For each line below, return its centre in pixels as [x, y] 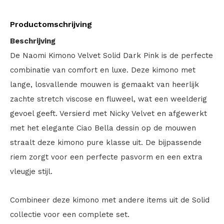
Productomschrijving [51, 24]
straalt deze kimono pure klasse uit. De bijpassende [106, 142]
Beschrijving [33, 41]
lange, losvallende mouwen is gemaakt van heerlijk [104, 84]
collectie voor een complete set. [70, 214]
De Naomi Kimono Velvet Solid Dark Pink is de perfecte [111, 55]
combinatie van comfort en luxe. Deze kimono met [103, 70]
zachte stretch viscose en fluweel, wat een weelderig [108, 99]
